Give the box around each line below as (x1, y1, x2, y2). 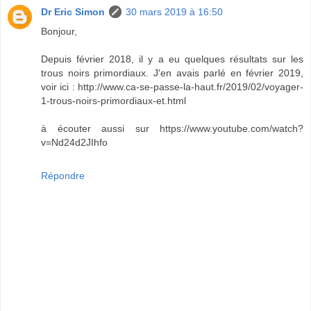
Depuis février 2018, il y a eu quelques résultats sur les (41, 53, 303, 65)
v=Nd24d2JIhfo (41, 137, 108, 149)
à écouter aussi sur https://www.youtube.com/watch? (41, 123, 303, 135)
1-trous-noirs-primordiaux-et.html (41, 95, 186, 107)
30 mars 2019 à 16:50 (126, 6, 223, 18)
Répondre (41, 170, 85, 182)
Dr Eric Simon (41, 6, 105, 18)
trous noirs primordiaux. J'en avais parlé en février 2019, (41, 67, 303, 79)
